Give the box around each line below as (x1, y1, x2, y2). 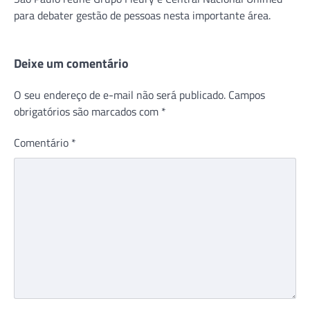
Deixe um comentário (14, 53, 129, 73)
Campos (228, 86, 265, 103)
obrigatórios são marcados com (14, 102, 161, 120)
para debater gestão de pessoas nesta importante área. (14, 6, 271, 24)
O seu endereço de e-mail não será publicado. (14, 86, 226, 103)
